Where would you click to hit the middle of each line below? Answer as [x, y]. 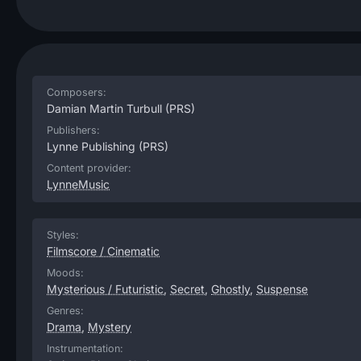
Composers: [77, 92]
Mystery [110, 327]
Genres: [65, 311]
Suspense [282, 289]
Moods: [65, 273]
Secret [187, 289]
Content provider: [89, 168]
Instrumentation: [85, 349]
